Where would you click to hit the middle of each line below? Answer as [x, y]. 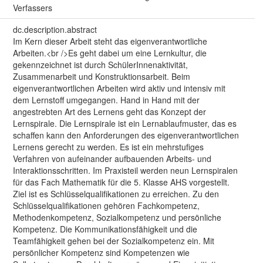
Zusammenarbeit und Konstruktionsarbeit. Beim [101, 77]
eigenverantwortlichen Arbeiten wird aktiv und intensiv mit [119, 88]
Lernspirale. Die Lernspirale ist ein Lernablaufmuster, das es [124, 124]
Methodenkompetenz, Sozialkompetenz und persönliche [117, 218]
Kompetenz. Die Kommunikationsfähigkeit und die [105, 229]
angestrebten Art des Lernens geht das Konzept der [109, 112]
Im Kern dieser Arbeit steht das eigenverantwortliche [110, 41]
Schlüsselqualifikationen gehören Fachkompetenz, [106, 206]
